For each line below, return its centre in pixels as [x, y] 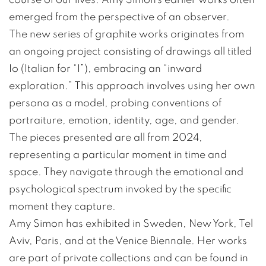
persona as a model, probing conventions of [115, 103]
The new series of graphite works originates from [126, 34]
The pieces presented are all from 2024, [106, 137]
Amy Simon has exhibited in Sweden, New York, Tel [131, 223]
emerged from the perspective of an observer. [119, 17]
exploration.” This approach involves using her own [132, 85]
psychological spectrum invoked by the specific [120, 189]
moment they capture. [62, 206]
